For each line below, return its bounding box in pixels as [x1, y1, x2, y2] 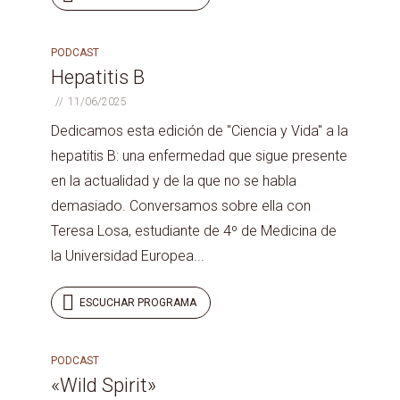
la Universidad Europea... [51, 247, 204, 264]
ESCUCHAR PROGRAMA [79, 296, 196, 309]
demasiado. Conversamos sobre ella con [51, 197, 311, 214]
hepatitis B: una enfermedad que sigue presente [51, 147, 347, 164]
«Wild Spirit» [51, 374, 156, 396]
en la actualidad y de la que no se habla [51, 172, 296, 189]
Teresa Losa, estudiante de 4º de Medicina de [51, 222, 337, 239]
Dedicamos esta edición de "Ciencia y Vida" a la [51, 122, 348, 139]
